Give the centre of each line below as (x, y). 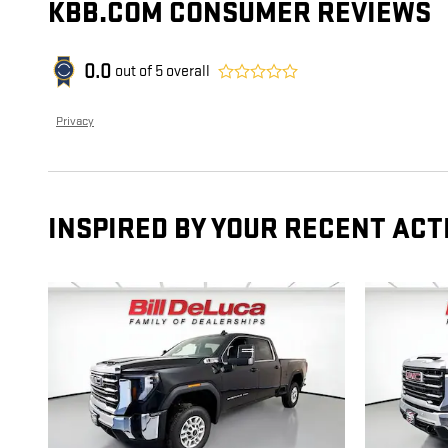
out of (135, 72)
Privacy (75, 121)
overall (186, 72)
